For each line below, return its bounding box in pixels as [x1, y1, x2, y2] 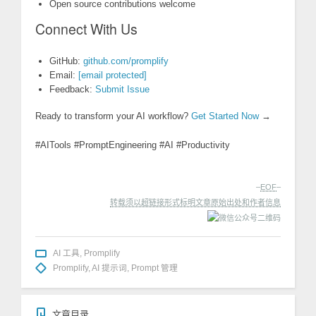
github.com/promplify [83, 56, 169, 67]
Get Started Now [191, 111, 259, 122]
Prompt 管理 [131, 263, 178, 273]
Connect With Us [35, 19, 138, 39]
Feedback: [49, 84, 95, 95]
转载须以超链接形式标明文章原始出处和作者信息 [110, 198, 281, 207]
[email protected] [78, 70, 147, 81]
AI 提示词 [92, 263, 127, 273]
